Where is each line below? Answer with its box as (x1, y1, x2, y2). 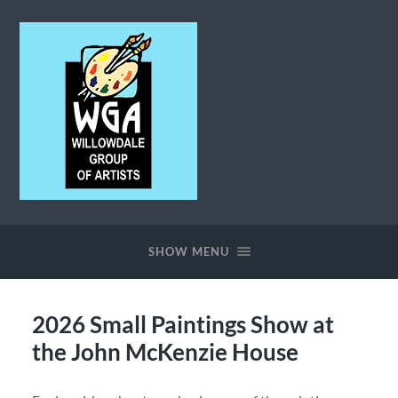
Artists (19, 247, 60, 263)
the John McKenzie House (31, 337, 298, 366)
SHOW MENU (147, 244, 229, 259)
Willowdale (19, 199, 85, 215)
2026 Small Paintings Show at (31, 309, 334, 338)
